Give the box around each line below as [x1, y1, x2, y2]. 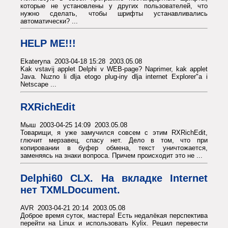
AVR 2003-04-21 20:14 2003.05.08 [20, 204, 125, 212]
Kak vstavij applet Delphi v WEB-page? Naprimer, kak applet [20, 65, 208, 73]
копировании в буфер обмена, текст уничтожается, [20, 144, 208, 152]
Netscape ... [20, 80, 56, 89]
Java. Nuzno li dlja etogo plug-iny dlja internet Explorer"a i [20, 73, 208, 81]
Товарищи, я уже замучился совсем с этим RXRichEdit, [20, 129, 208, 137]
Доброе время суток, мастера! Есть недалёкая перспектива [20, 212, 208, 220]
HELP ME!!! [20, 37, 76, 49]
